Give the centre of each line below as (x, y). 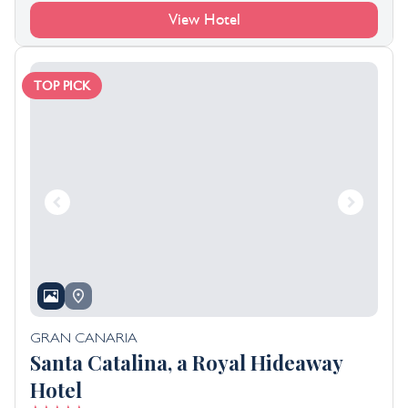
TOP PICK (62, 86)
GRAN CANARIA (84, 340)
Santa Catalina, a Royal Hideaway (186, 363)
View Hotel (204, 20)
